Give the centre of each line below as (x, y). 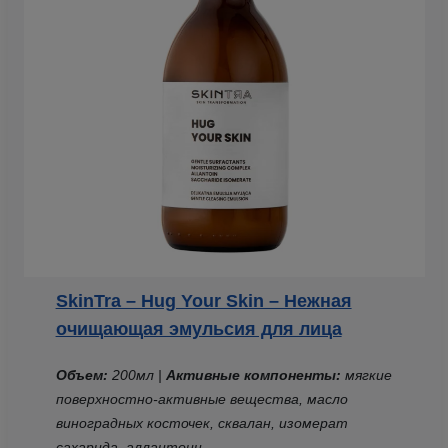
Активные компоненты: (253, 374)
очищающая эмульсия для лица (198, 328)
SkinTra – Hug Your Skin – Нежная (203, 300)
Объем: (81, 374)
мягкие (366, 374)
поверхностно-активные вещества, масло (201, 398)
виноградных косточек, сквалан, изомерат (201, 422)
